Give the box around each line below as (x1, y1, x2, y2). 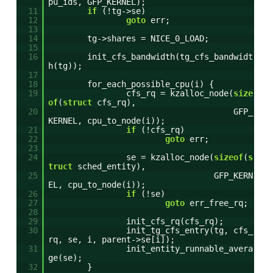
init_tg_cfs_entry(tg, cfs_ (126, 225, 253, 235)
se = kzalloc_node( (126, 152, 214, 162)
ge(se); (48, 252, 82, 263)
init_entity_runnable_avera (126, 243, 253, 253)
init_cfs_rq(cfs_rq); (126, 216, 224, 226)
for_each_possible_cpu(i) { (87, 79, 214, 89)
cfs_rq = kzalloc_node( (126, 88, 233, 98)
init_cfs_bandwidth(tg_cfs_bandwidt (87, 51, 253, 62)
